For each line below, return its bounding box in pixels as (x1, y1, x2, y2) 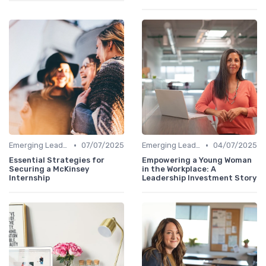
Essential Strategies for (9, 156, 104, 165)
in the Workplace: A (142, 164, 216, 174)
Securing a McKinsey (9, 164, 89, 174)
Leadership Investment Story (142, 173, 256, 183)
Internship (9, 173, 50, 183)
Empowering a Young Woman (142, 156, 252, 165)
